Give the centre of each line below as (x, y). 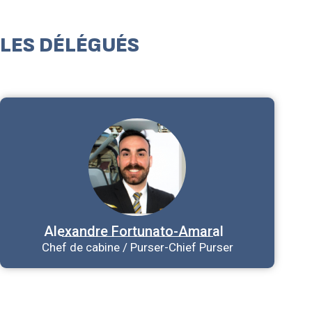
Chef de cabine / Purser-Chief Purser (137, 247)
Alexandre (76, 231)
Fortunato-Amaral (168, 231)
